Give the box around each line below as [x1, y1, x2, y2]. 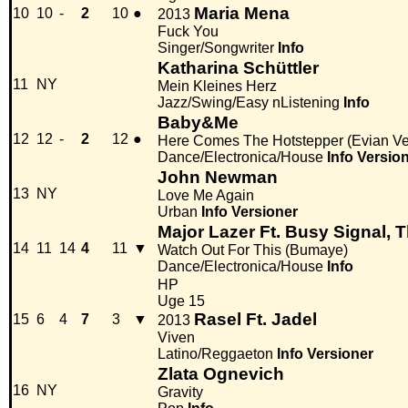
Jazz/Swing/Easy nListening [158, 95, 340, 111]
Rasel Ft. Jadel [194, 310, 317, 330]
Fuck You [158, 24, 219, 40]
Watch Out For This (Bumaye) [158, 242, 348, 259]
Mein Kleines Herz [158, 78, 277, 95]
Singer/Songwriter [158, 40, 274, 56]
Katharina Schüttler [158, 58, 319, 78]
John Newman [158, 168, 278, 188]
